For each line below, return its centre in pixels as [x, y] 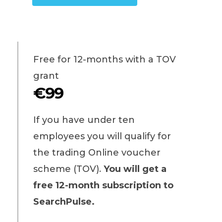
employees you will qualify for [102, 136]
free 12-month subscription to [103, 185]
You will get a [135, 169]
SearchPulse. [64, 201]
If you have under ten [84, 120]
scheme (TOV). [68, 169]
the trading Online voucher [97, 152]
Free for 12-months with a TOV [104, 59]
